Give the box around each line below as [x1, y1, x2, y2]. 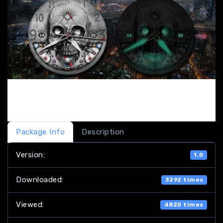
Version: [16, 150, 45, 159]
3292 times [165, 176, 204, 183]
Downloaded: [16, 175, 64, 184]
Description [82, 127, 124, 136]
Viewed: [16, 200, 44, 209]
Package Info [16, 127, 65, 136]
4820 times [164, 201, 204, 208]
